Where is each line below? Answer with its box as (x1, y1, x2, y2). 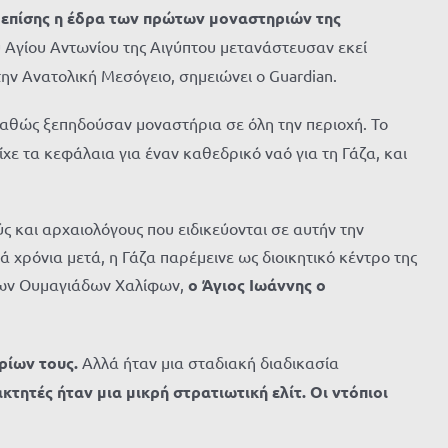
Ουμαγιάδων (19, 274, 111, 294)
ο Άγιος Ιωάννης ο (188, 274, 326, 295)
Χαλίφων (115, 274, 180, 294)
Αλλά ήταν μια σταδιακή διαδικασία (78, 352, 339, 372)
